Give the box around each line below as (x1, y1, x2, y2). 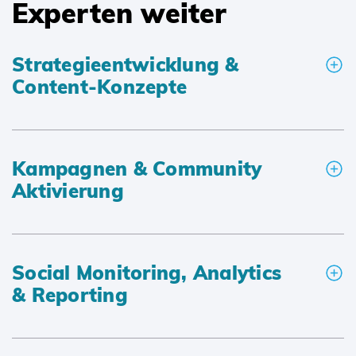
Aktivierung (12, 179, 124, 203)
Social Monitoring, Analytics (12, 261, 281, 285)
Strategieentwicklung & (12, 52, 239, 77)
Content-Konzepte (12, 75, 187, 99)
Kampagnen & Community (12, 157, 262, 181)
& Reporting (12, 283, 128, 308)
